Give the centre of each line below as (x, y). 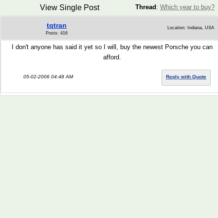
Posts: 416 (57, 33)
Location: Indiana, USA (191, 28)
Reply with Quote (186, 77)
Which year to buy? (187, 7)
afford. (112, 57)
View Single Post (69, 8)
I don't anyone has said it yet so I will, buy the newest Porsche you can (112, 47)
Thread (146, 7)
